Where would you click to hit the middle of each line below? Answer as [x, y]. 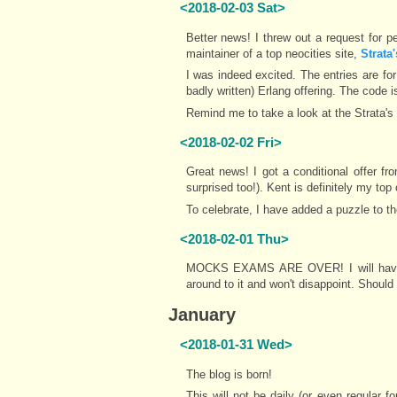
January [202, 315]
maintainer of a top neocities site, [273, 53]
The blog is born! [229, 374]
